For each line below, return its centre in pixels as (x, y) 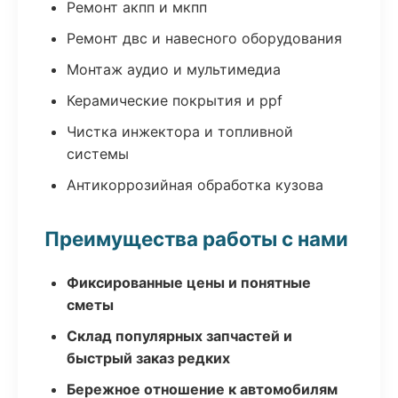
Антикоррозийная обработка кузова (195, 185)
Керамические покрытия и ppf (175, 100)
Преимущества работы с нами (196, 239)
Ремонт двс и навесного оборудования (204, 38)
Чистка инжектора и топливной (180, 131)
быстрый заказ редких (148, 358)
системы (98, 154)
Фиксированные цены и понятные (189, 283)
